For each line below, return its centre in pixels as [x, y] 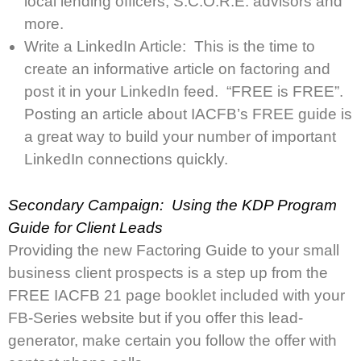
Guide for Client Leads [87, 227]
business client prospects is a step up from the [168, 272]
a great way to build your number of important [180, 137]
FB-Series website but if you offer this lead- [156, 317]
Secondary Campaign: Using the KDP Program [172, 205]
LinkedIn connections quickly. [128, 160]
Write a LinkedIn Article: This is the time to [170, 47]
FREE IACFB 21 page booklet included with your [176, 295]
